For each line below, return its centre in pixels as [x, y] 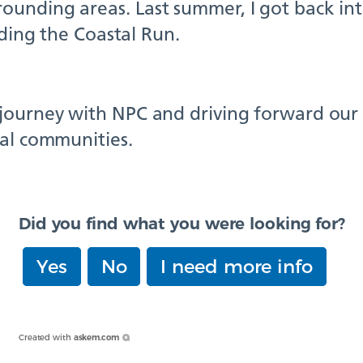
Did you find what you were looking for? [182, 224]
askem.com [96, 338]
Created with [45, 338]
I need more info [237, 267]
